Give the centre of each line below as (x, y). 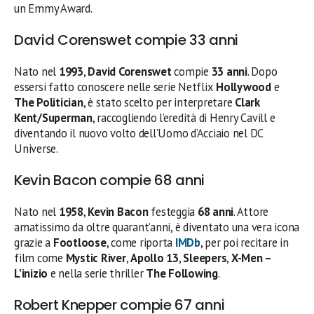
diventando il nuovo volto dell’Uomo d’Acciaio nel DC (139, 133)
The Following (182, 273)
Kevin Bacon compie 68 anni (110, 180)
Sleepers (205, 258)
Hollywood (244, 87)
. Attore (251, 211)
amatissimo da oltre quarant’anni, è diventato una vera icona (157, 227)
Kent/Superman (53, 117)
